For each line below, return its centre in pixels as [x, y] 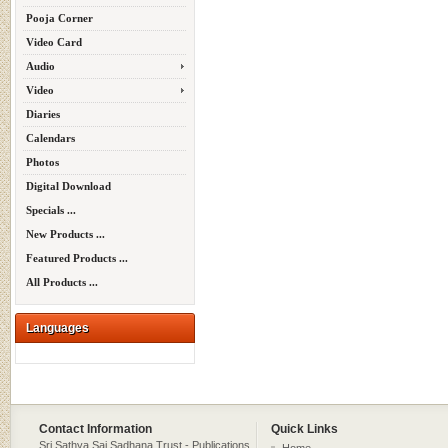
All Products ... [62, 282]
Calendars [50, 138]
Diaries [43, 114]
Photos [42, 162]
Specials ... [51, 210]
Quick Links [304, 429]
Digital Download [68, 186]
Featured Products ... [77, 258]
